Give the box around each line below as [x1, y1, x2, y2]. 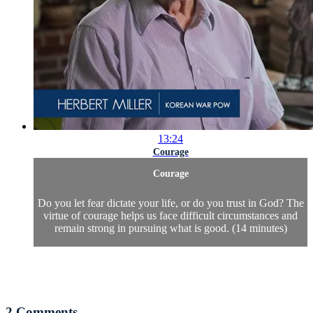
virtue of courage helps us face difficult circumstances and [43, 210, 298, 222]
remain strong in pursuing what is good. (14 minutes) [54, 222, 287, 235]
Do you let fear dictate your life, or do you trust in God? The [37, 197, 304, 210]
